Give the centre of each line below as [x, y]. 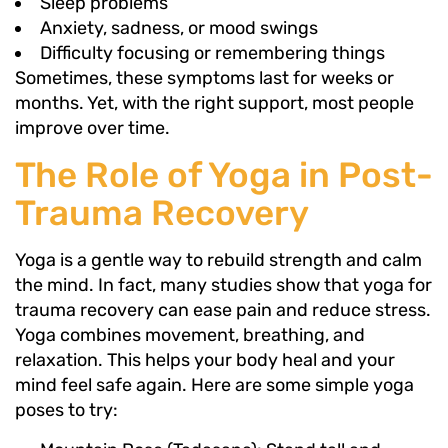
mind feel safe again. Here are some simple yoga [214, 384]
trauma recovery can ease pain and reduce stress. [223, 309]
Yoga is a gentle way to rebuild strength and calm [218, 259]
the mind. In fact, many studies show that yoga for [223, 284]
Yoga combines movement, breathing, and [190, 334]
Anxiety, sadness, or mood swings [179, 27]
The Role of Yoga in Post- [224, 174]
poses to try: [66, 409]
